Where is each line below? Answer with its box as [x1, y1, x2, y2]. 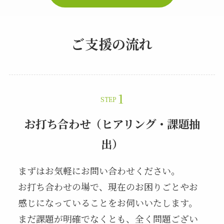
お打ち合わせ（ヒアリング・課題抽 [24, 115, 200, 132]
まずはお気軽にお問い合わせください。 [17, 164, 180, 177]
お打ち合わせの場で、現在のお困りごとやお [17, 180, 198, 193]
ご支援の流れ [71, 33, 153, 53]
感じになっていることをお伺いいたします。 [17, 196, 197, 209]
